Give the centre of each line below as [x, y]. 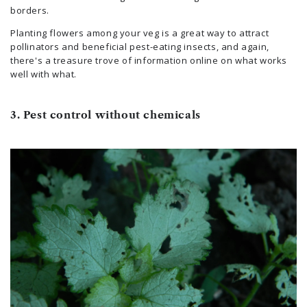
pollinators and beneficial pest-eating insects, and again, [140, 46]
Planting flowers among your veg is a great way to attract [140, 33]
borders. [30, 10]
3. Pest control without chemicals [106, 114]
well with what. [44, 74]
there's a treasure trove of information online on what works [149, 60]
